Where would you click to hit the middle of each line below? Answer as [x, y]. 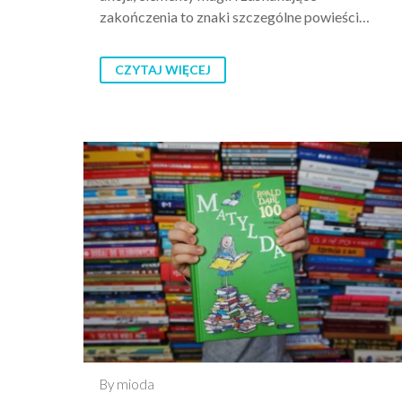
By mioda [127, 385]
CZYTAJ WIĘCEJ [163, 70]
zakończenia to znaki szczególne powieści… [235, 17]
